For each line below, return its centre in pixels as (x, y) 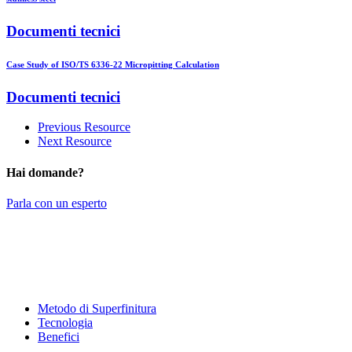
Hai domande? (45, 172)
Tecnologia (65, 323)
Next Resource (75, 141)
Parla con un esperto (57, 203)
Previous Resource (84, 127)
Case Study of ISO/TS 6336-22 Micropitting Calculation (113, 64)
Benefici (59, 337)
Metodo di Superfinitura (97, 309)
